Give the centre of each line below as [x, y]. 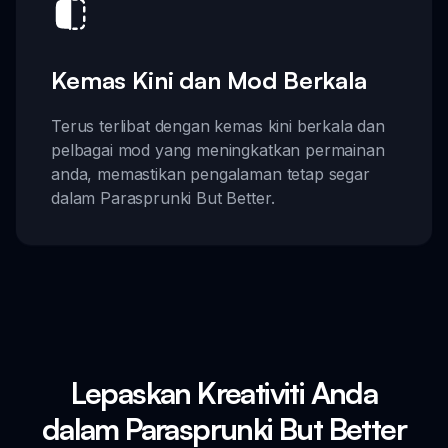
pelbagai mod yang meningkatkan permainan [218, 149]
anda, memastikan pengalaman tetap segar [210, 173]
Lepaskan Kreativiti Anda [224, 392]
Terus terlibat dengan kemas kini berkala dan [218, 125]
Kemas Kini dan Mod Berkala [209, 79]
